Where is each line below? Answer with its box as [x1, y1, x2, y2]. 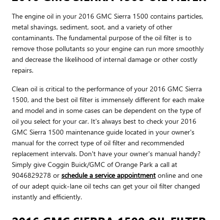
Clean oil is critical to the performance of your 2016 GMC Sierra [12, 83, 202, 93]
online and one [156, 170, 202, 180]
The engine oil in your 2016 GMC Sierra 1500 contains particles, [12, 11, 203, 21]
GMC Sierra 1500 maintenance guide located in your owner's [12, 127, 194, 137]
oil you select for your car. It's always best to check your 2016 [12, 116, 196, 126]
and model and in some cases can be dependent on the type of [12, 105, 201, 115]
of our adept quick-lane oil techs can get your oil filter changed [12, 181, 200, 191]
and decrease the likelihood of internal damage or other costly [12, 54, 197, 64]
